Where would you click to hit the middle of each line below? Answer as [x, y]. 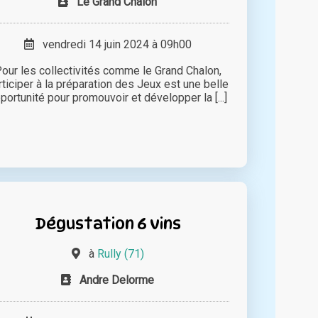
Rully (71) [120, 254]
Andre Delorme [117, 280]
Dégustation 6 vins [108, 224]
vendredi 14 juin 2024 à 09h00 [113, 45]
